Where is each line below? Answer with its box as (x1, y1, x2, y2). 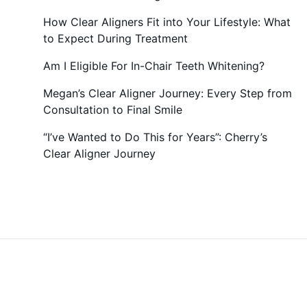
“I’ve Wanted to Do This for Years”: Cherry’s (43, 130, 267, 144)
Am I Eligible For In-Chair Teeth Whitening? (43, 58, 265, 73)
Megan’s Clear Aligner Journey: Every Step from (43, 86, 292, 100)
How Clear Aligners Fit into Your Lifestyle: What (43, 14, 291, 29)
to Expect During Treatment (43, 31, 188, 45)
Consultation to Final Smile (43, 102, 182, 116)
